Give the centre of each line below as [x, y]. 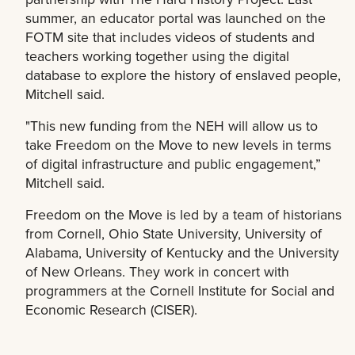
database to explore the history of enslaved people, [183, 75]
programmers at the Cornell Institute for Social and [180, 291]
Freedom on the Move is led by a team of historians [183, 215]
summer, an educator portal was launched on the [176, 18]
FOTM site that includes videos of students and [170, 37]
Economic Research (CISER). [111, 310]
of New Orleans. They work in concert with [157, 272]
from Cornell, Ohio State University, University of [174, 234]
